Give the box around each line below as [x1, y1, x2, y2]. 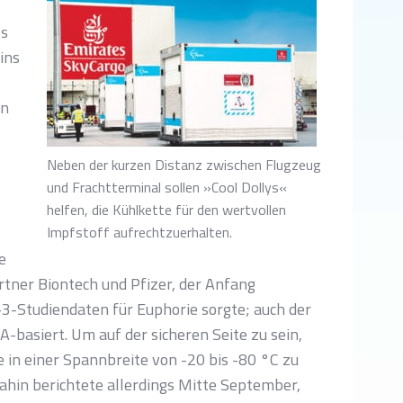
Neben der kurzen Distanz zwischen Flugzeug [47, 154, 321, 175]
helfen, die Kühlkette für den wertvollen [47, 199, 286, 220]
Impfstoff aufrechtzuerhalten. [47, 221, 232, 243]
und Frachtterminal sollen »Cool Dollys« [47, 176, 287, 198]
